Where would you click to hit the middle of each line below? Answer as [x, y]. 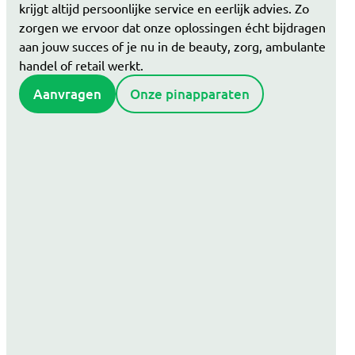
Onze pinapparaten [190, 94]
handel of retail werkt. [81, 65]
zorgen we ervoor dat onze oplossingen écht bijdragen [172, 27]
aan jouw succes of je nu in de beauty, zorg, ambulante [172, 46]
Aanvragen [67, 94]
